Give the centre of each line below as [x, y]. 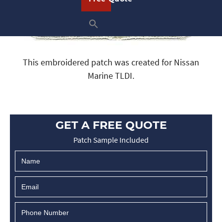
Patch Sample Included [111, 140]
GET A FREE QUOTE [111, 125]
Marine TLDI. [111, 76]
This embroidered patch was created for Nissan [111, 62]
